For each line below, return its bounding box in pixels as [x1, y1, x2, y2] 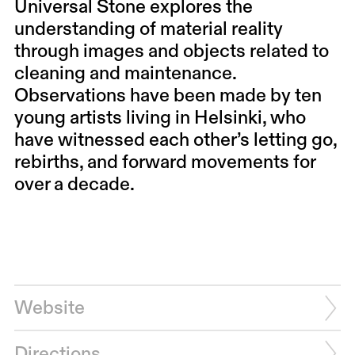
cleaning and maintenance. [13, 64, 236, 83]
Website [13, 300, 85, 319]
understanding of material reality [13, 20, 283, 39]
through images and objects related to [13, 42, 329, 61]
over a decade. [13, 175, 135, 194]
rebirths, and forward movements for [13, 153, 315, 172]
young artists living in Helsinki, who [13, 109, 306, 128]
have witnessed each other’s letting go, [13, 131, 337, 150]
